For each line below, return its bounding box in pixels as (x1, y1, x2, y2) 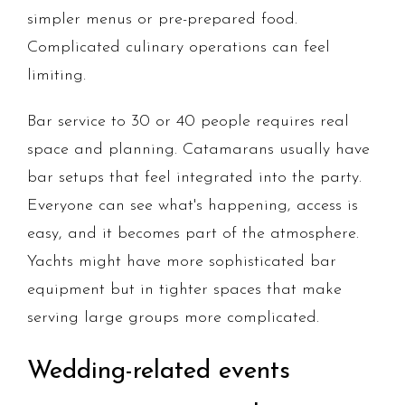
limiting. (27, 67, 86, 85)
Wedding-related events (27, 359, 290, 385)
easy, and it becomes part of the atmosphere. (27, 225, 359, 243)
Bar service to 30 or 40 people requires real (27, 113, 349, 131)
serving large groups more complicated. (27, 309, 319, 327)
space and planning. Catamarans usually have (27, 141, 370, 159)
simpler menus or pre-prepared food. (27, 11, 297, 29)
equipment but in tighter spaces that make (27, 281, 342, 299)
